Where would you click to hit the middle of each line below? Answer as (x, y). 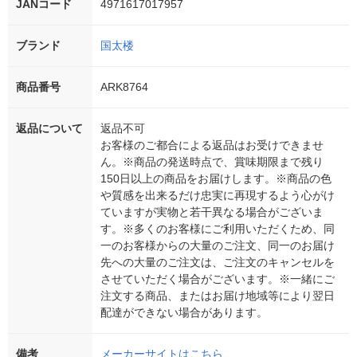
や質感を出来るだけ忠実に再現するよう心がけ (218, 196)
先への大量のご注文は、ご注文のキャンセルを (218, 263)
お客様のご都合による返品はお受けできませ (212, 145)
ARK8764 (124, 87)
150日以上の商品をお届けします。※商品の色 (216, 179)
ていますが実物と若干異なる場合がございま (212, 212)
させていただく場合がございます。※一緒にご (218, 279)
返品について (49, 129)
